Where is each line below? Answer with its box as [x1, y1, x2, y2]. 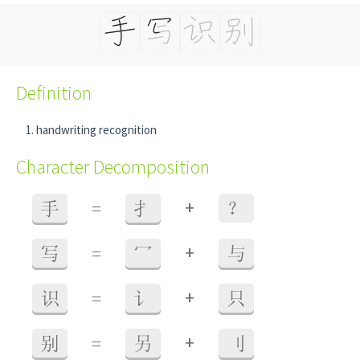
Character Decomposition [16, 154, 210, 179]
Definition [16, 80, 92, 105]
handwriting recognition [36, 122, 157, 137]
